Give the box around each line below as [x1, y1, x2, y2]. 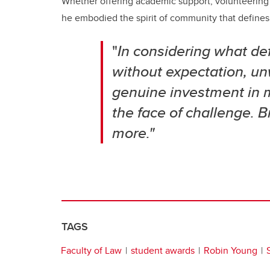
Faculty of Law [61, 243, 122, 257]
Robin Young [204, 243, 257, 257]
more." [112, 121, 154, 143]
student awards [131, 243, 195, 257]
